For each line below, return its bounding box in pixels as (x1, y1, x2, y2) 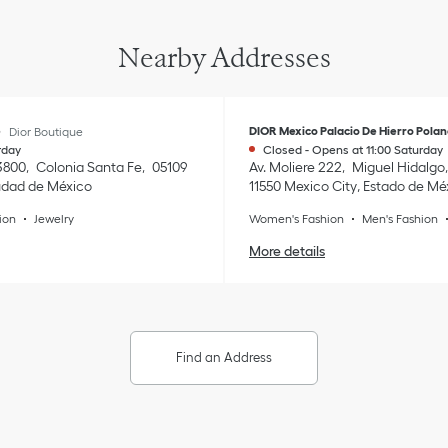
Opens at (312, 143, 363, 157)
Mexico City (284, 178, 357, 195)
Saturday (394, 143, 443, 157)
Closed (263, 143, 302, 157)
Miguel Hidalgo (352, 159, 445, 176)
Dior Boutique (9, 124, 83, 138)
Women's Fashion (249, 212, 344, 226)
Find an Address (176, 350, 272, 366)
